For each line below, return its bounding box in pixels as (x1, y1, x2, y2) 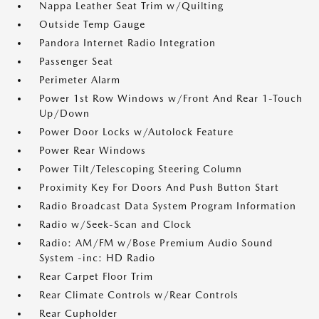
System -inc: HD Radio (39, 252, 155, 263)
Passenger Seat (39, 56, 113, 67)
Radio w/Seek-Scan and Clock (39, 219, 192, 230)
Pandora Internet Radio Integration (39, 37, 216, 48)
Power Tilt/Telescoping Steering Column (39, 163, 242, 174)
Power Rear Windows (39, 145, 146, 156)
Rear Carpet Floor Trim (39, 271, 153, 282)
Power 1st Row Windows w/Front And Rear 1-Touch (39, 93, 303, 104)
